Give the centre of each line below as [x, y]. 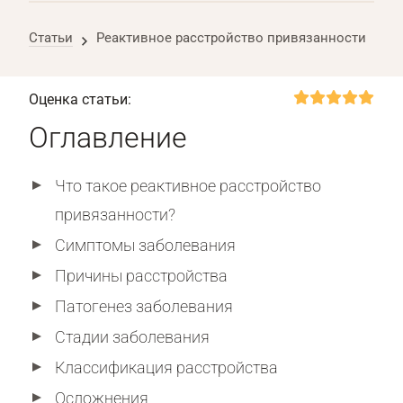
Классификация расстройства [166, 367]
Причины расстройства [141, 276]
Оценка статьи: [80, 99]
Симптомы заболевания [145, 245]
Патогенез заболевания [144, 306]
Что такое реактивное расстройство [188, 186]
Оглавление [108, 138]
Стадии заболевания [132, 337]
